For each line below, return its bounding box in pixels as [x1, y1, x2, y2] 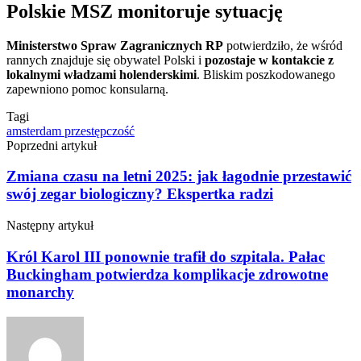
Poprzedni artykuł [6, 138, 97, 152]
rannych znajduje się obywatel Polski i [6, 52, 205, 67]
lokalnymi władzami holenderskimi [6, 67, 197, 81]
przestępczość [64, 123, 135, 138]
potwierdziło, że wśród [223, 38, 342, 52]
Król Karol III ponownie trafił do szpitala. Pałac [6, 247, 325, 265]
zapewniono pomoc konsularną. [6, 81, 168, 96]
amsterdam [6, 123, 64, 138]
